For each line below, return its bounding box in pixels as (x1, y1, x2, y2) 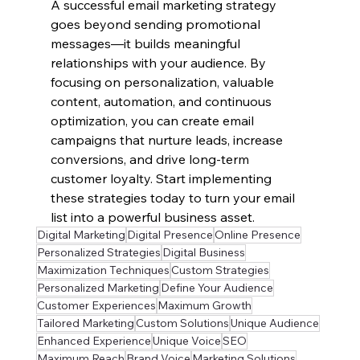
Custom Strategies (170, 263, 269, 278)
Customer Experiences (36, 298, 156, 313)
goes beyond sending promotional (50, 16, 264, 33)
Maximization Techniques (36, 263, 170, 278)
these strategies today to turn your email (50, 190, 298, 207)
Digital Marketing (36, 227, 125, 243)
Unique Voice (152, 333, 221, 349)
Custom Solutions (135, 316, 229, 331)
